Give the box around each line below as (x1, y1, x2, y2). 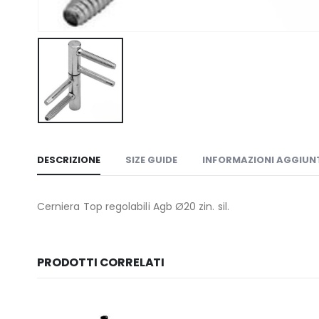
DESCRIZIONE (37, 153, 100, 167)
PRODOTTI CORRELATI (37, 254, 165, 271)
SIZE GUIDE (125, 153, 177, 167)
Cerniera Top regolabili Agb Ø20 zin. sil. (37, 199, 229, 214)
